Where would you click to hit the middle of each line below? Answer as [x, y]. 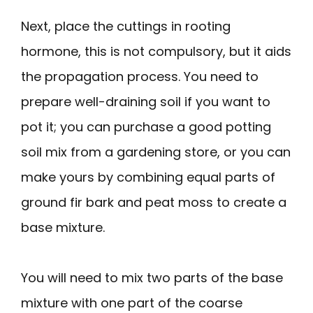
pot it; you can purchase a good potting [146, 126]
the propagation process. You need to [140, 76]
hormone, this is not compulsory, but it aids [156, 51]
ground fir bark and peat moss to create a [154, 202]
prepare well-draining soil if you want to [146, 101]
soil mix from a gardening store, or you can [156, 152]
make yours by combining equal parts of [148, 177]
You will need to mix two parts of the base [152, 277]
